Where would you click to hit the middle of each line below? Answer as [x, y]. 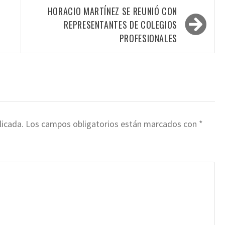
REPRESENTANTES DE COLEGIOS [121, 25]
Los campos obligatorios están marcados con [112, 124]
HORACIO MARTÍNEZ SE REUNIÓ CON [112, 11]
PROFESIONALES [148, 38]
